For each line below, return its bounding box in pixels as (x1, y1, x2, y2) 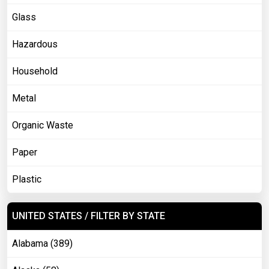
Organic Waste (12, 119, 73, 131)
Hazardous (12, 38, 58, 50)
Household (12, 65, 58, 77)
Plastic (12, 174, 41, 186)
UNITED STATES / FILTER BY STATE (12, 210, 165, 222)
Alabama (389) (12, 238, 73, 250)
